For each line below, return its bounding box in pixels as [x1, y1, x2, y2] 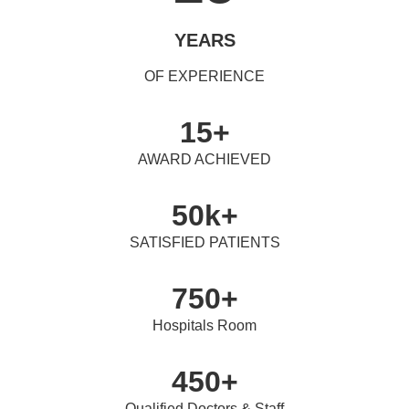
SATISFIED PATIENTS [129, 235, 280, 251]
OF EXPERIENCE [144, 68, 265, 85]
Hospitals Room [152, 318, 257, 334]
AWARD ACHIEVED [138, 152, 271, 168]
